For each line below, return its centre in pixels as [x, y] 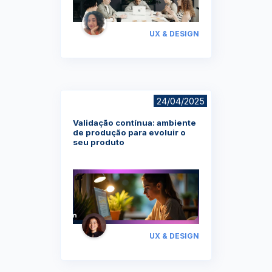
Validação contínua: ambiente [134, 122]
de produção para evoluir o [129, 132]
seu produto [99, 142]
